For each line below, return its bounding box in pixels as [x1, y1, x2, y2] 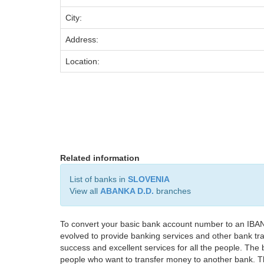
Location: [65, 57, 100, 66]
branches [154, 186, 191, 196]
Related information [60, 153, 140, 163]
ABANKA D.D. [100, 186, 154, 196]
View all [70, 186, 100, 196]
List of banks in [70, 174, 128, 184]
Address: [65, 35, 98, 44]
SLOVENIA [128, 174, 170, 184]
